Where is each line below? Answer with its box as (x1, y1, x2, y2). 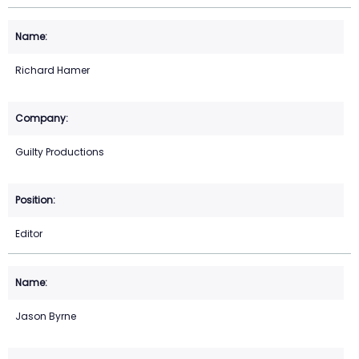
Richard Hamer (15, 63, 90, 77)
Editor (15, 226, 42, 240)
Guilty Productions (15, 144, 104, 159)
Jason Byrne (15, 309, 76, 323)
